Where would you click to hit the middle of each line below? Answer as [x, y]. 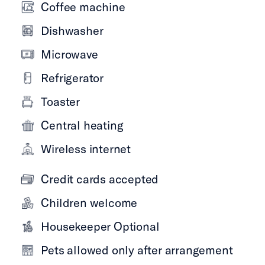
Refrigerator [72, 78]
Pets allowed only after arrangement [137, 250]
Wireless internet [86, 149]
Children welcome [89, 203]
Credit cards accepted [100, 179]
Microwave [70, 54]
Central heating [82, 125]
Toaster [60, 101]
